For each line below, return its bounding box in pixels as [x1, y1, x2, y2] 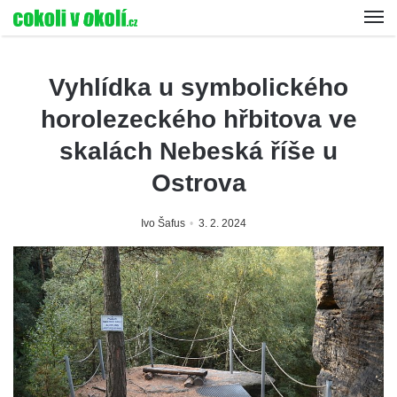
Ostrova [151, 169, 246, 197]
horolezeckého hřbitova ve [40, 105, 357, 133]
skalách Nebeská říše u [59, 137, 338, 165]
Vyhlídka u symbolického [49, 74, 348, 101]
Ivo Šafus [140, 217, 185, 230]
